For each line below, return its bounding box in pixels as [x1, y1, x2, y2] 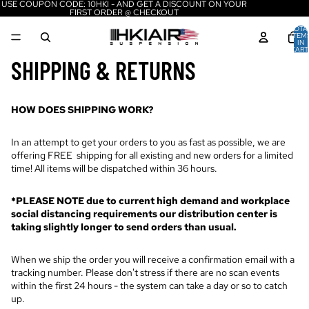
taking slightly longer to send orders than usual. [11, 220, 237, 233]
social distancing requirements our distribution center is [11, 207, 277, 220]
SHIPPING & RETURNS [11, 55, 196, 85]
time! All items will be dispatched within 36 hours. [11, 161, 217, 175]
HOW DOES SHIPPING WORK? [11, 103, 154, 116]
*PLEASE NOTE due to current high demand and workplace [11, 194, 290, 207]
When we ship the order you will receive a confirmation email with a [11, 252, 295, 266]
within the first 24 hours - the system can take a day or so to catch [11, 279, 288, 292]
